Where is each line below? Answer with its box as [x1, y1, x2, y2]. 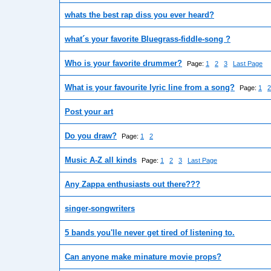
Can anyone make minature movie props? [65, 252, 221, 262]
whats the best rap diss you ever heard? [65, 10, 214, 20]
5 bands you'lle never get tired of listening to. [65, 228, 235, 238]
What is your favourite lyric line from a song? [65, 83, 235, 93]
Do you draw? [65, 131, 117, 141]
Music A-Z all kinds [65, 155, 137, 165]
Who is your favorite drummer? [65, 59, 182, 68]
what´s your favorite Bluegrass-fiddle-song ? [65, 34, 230, 44]
